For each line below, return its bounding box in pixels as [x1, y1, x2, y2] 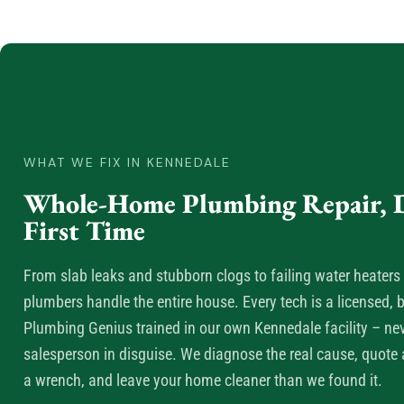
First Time [23, 212, 145, 248]
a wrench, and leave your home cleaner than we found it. [23, 370, 382, 390]
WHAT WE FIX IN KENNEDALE [23, 153, 231, 170]
